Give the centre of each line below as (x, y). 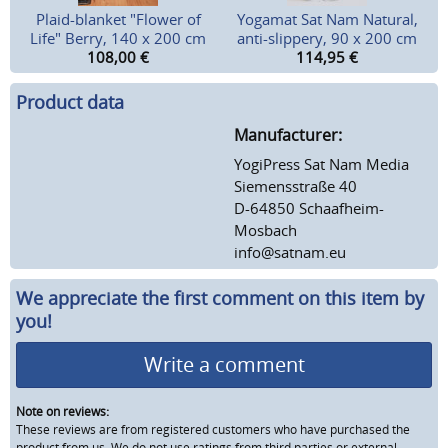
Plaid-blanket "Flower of (118, 19)
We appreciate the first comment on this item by (220, 297)
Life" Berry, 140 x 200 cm (118, 38)
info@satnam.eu (290, 251)
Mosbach (265, 229)
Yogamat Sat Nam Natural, (327, 19)
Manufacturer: (288, 134)
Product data (70, 102)
